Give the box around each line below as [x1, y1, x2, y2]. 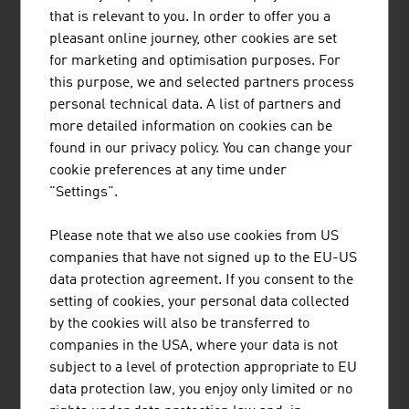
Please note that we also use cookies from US [49, 229, 340, 245]
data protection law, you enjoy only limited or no [49, 383, 353, 398]
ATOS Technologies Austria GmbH [33, 142, 247, 156]
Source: [22, 295, 75, 309]
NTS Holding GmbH [33, 180, 158, 194]
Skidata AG [33, 218, 102, 233]
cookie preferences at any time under [49, 163, 288, 179]
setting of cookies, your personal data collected [49, 295, 351, 310]
